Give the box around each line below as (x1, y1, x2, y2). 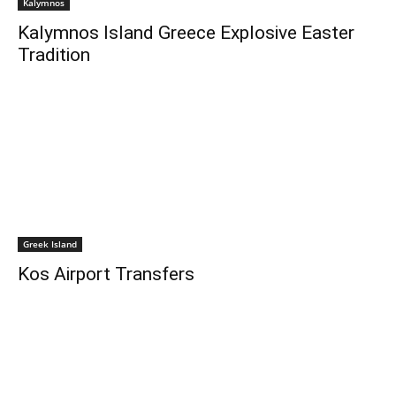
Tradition (18, 44, 90, 65)
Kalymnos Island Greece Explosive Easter (18, 22, 354, 43)
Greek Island (23, 238, 77, 250)
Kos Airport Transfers (18, 263, 194, 285)
